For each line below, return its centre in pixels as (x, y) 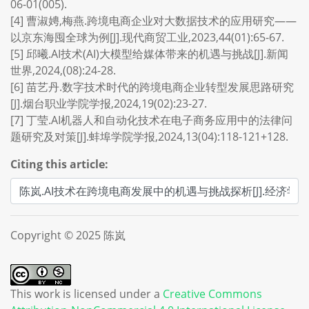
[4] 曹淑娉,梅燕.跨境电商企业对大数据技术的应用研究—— (153, 21)
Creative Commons (212, 294)
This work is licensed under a (87, 294)
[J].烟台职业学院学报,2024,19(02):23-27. (109, 103)
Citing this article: (59, 164)
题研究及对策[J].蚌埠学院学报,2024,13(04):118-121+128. (149, 137)
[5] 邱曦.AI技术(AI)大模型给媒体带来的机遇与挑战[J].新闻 (149, 54)
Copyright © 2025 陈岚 (68, 235)
